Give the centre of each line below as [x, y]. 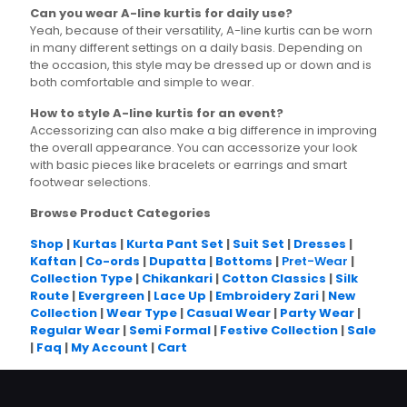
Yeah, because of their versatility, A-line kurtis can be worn [201, 30]
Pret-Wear [315, 261]
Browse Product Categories [120, 213]
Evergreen [111, 295]
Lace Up [180, 295]
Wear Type [142, 313]
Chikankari [177, 278]
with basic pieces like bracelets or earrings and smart [189, 164]
